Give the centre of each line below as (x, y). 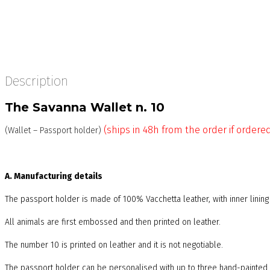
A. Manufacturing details (54, 177)
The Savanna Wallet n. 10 (85, 108)
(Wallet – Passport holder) (54, 131)
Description (36, 81)
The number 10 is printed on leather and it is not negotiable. (114, 245)
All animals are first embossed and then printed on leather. (113, 222)
